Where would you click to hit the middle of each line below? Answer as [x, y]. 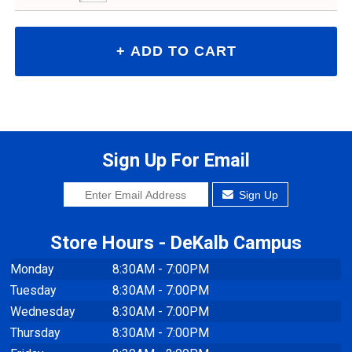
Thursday [35, 332]
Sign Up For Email [176, 161]
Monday [32, 269]
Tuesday [33, 290]
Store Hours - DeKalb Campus [176, 242]
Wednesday [43, 311]
